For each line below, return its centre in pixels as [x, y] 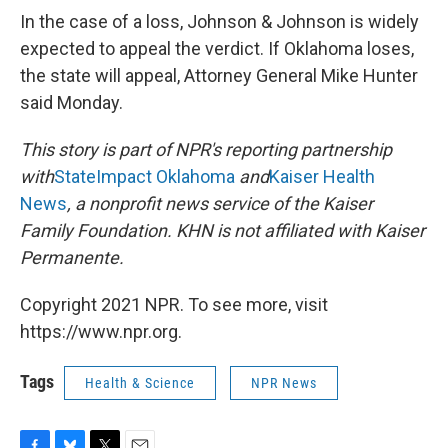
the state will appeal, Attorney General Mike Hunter [219, 75]
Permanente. [72, 257]
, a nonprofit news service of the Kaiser [220, 203]
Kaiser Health [322, 176]
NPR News [284, 383]
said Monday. [71, 102]
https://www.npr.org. [101, 331]
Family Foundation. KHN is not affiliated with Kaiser [222, 230]
